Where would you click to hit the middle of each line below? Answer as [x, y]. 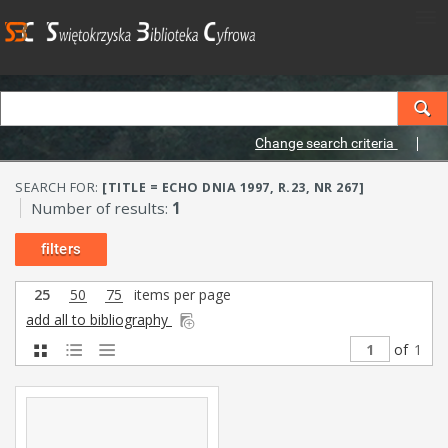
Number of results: [101, 208]
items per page [180, 294]
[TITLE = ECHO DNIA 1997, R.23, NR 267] [233, 187]
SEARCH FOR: [58, 187]
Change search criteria [326, 143]
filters [61, 249]
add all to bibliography [99, 319]
